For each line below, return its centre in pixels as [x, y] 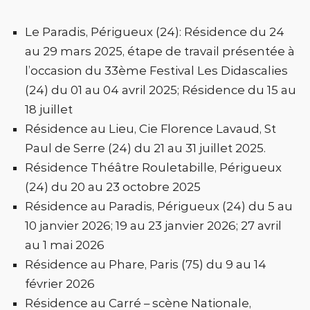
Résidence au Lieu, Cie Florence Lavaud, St [151, 128]
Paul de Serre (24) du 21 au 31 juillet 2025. [145, 148]
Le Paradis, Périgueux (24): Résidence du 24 [155, 31]
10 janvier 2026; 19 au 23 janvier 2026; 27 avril [153, 225]
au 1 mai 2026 [65, 245]
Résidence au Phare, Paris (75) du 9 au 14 [146, 264]
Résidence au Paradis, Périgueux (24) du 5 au [159, 206]
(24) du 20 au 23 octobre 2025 [113, 186]
